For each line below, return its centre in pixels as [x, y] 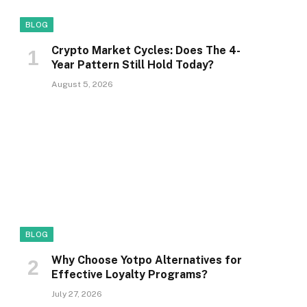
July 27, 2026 [77, 294]
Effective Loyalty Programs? [130, 275]
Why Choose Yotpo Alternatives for [147, 260]
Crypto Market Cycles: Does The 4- [146, 51]
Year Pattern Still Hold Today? [133, 65]
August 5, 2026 [82, 85]
